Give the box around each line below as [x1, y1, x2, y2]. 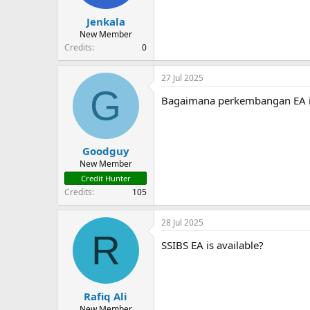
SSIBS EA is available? [161, 238, 264, 253]
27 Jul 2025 [161, 71, 203, 84]
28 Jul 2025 [161, 217, 203, 229]
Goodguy [82, 144, 129, 158]
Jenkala [86, 14, 125, 28]
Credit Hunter [80, 173, 131, 184]
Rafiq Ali [84, 289, 127, 303]
